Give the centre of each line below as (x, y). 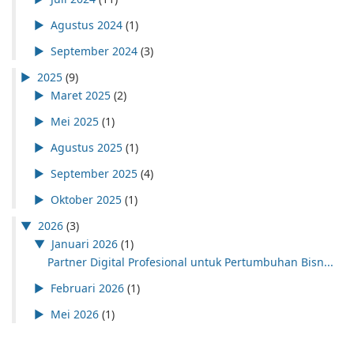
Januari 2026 (84, 243)
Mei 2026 (74, 314)
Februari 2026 (87, 288)
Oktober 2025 (86, 199)
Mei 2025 (74, 121)
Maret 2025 (80, 95)
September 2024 (94, 51)
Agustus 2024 (86, 24)
